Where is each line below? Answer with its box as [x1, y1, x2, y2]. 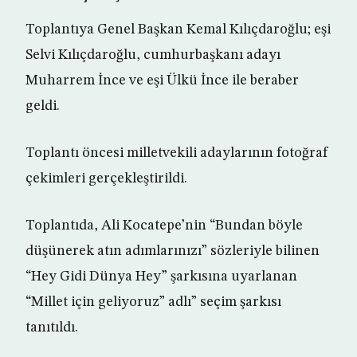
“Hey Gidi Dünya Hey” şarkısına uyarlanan [25, 269, 297, 284]
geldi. [25, 99, 60, 113]
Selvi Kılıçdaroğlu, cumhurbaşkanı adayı [25, 48, 280, 62]
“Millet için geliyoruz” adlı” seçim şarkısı [25, 295, 281, 309]
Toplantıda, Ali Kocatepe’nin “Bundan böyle [25, 218, 303, 233]
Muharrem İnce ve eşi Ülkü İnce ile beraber [25, 73, 299, 88]
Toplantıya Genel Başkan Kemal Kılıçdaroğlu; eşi [25, 22, 331, 37]
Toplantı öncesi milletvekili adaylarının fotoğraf [25, 146, 328, 160]
